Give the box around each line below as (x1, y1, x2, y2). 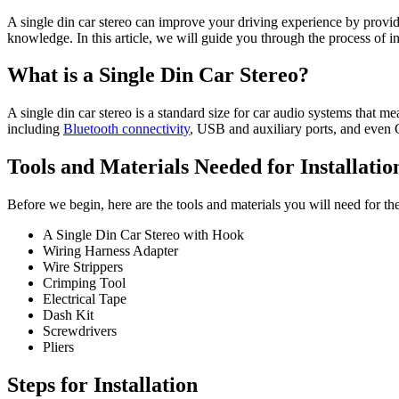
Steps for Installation (7, 373, 198, 397)
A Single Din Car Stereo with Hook (43, 227, 244, 243)
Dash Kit (43, 307, 94, 323)
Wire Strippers (43, 259, 123, 275)
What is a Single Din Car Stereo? (7, 63, 309, 87)
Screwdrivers (43, 323, 117, 339)
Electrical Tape (43, 291, 126, 307)
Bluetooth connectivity (63, 121, 190, 137)
